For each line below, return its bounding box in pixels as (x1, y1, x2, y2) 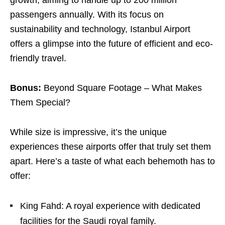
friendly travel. (10, 53, 66, 64)
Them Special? (10, 97, 70, 108)
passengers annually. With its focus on (10, 10, 164, 20)
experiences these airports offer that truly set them (10, 142, 211, 152)
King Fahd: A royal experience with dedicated (20, 201, 200, 211)
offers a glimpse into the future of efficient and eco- (10, 39, 213, 49)
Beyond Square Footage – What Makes (44, 83, 202, 93)
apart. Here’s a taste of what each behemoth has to (10, 156, 215, 167)
